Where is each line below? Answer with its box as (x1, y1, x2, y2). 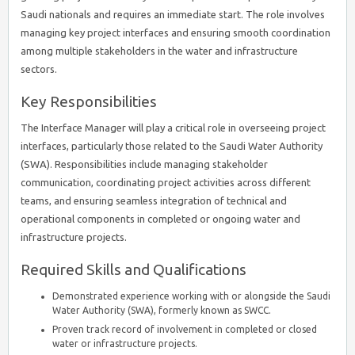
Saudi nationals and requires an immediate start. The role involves (21, 9, 325, 20)
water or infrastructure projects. (52, 338, 197, 349)
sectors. (21, 63, 57, 74)
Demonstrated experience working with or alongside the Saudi (52, 291, 330, 301)
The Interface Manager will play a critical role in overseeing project (21, 122, 326, 133)
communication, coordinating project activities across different (21, 177, 311, 188)
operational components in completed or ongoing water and (21, 213, 300, 224)
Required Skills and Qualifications (21, 261, 246, 278)
